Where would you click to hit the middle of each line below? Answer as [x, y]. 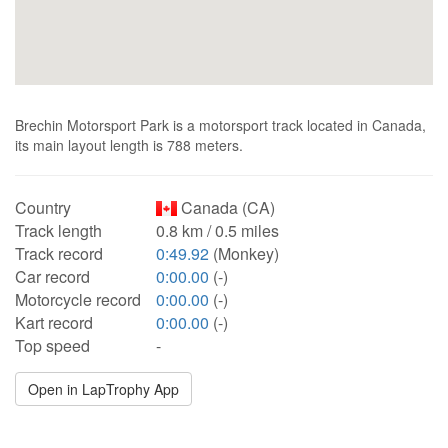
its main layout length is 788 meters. [129, 145]
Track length [58, 230]
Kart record [54, 322]
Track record [59, 253]
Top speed [52, 345]
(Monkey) [244, 253]
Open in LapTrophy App [103, 389]
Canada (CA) [226, 207]
